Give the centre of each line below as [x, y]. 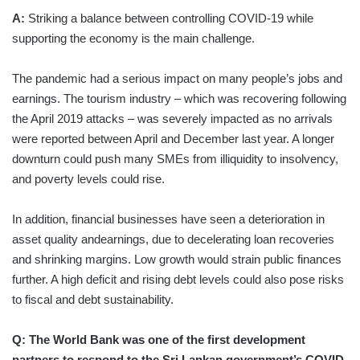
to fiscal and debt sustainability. [93, 299]
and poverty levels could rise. [88, 178]
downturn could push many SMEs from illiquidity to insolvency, [175, 158]
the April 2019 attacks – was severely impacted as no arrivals [172, 118]
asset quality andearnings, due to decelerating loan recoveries [173, 239]
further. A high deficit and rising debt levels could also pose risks [178, 279]
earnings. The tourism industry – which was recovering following [179, 98]
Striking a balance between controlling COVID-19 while [169, 18]
